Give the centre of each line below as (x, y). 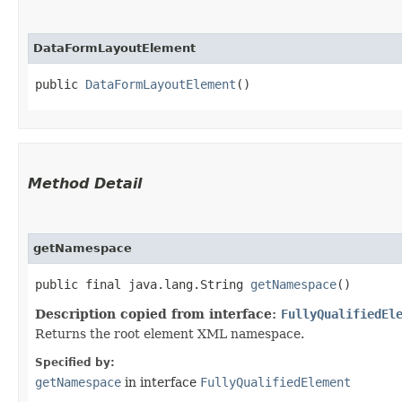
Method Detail (85, 183)
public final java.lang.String (143, 284)
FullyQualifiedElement (275, 382)
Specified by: (75, 362)
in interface (161, 382)
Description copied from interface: (158, 314)
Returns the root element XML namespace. (170, 333)
